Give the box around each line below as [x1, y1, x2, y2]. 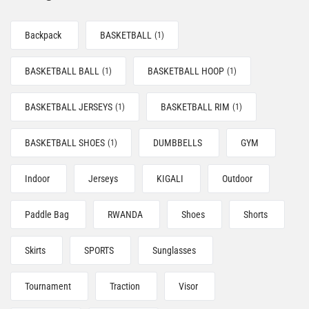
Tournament [25, 281, 71, 292]
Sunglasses [152, 245, 196, 256]
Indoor [25, 173, 50, 184]
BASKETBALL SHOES [25, 137, 105, 148]
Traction [110, 281, 140, 292]
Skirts [25, 245, 46, 256]
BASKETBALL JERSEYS [25, 101, 112, 112]
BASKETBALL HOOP [148, 66, 224, 77]
